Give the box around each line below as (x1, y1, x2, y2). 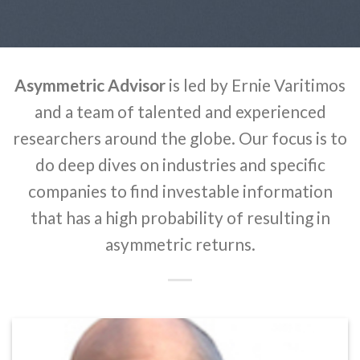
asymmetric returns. (104, 234, 256, 254)
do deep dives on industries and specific (35, 154, 325, 174)
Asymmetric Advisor (14, 75, 166, 95)
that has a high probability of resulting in (30, 207, 330, 227)
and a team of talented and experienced (34, 101, 326, 121)
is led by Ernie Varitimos (166, 75, 346, 95)
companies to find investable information (27, 181, 333, 201)
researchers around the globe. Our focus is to (13, 128, 347, 148)
